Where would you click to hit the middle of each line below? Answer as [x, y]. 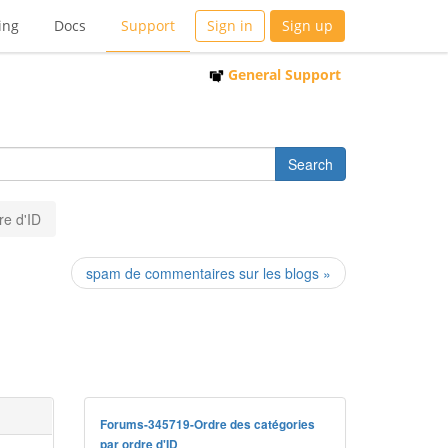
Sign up [307, 25]
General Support [282, 74]
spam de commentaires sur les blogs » [208, 273]
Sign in [230, 25]
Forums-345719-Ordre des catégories [207, 424]
